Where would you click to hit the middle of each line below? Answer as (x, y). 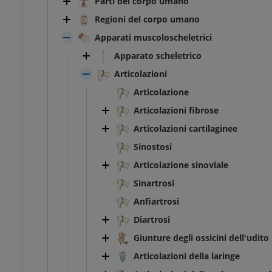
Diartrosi (152, 220)
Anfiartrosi (156, 202)
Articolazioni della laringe (187, 256)
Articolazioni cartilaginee (185, 129)
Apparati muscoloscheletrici (153, 38)
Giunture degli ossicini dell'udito (201, 238)
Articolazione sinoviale (181, 165)
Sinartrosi (154, 183)
